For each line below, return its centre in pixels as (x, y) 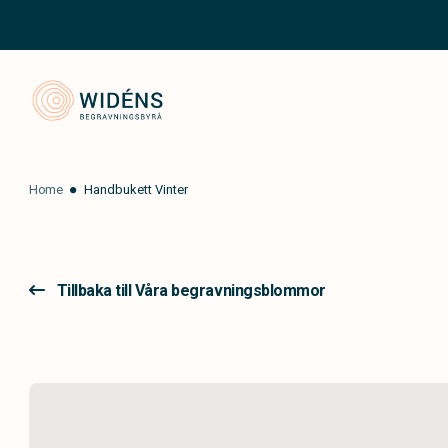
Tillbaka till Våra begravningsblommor (191, 290)
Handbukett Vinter (136, 189)
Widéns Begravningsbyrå (321, 90)
